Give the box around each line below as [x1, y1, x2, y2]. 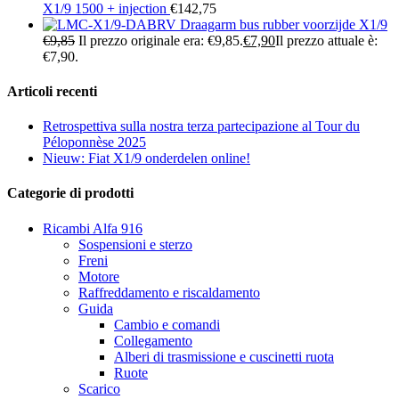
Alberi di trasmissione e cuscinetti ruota [114, 348, 334, 364]
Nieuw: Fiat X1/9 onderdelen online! [43, 151, 250, 167]
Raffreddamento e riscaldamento [78, 284, 260, 300]
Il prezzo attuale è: [275, 32, 378, 48]
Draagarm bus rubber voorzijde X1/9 [180, 16, 387, 32]
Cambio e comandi [114, 316, 220, 332]
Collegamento [114, 332, 192, 348]
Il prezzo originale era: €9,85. [78, 32, 243, 48]
